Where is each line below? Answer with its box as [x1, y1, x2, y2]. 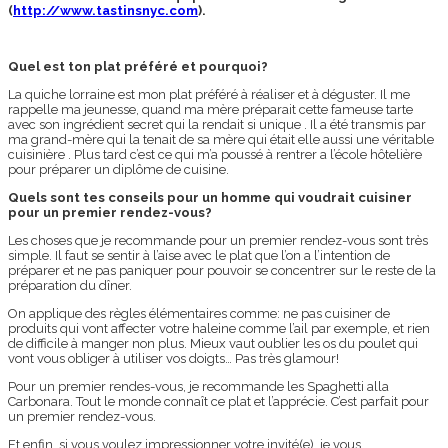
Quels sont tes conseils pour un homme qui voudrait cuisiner [8, 190, 412, 206]
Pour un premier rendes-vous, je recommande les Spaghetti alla [8, 379, 389, 395]
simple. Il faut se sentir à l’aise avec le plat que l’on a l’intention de [8, 248, 390, 264]
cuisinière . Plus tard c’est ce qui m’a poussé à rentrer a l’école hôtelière [8, 147, 422, 163]
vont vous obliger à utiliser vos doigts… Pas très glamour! [8, 351, 339, 367]
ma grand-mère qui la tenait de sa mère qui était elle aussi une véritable [8, 132, 437, 148]
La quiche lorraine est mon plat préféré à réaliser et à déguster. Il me [8, 87, 410, 103]
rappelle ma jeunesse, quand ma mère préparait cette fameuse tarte [8, 102, 413, 118]
